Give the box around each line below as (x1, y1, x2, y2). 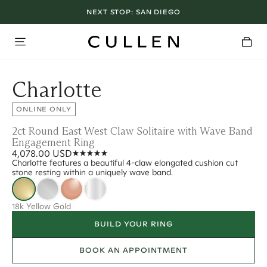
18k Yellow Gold (12, 201, 71, 212)
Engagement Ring (12, 136, 95, 149)
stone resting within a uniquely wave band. (12, 167, 173, 178)
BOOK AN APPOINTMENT (79, 246, 188, 254)
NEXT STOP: (86, 7, 136, 16)
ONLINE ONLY (16, 105, 72, 113)
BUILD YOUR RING (94, 219, 173, 228)
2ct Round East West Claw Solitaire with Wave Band (12, 125, 253, 138)
